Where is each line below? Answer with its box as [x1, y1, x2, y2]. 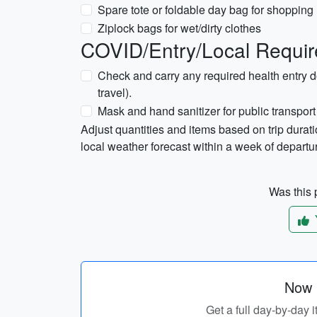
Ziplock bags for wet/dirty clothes [98, 20, 261, 36]
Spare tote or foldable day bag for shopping [98, 1, 313, 18]
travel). [98, 84, 132, 100]
